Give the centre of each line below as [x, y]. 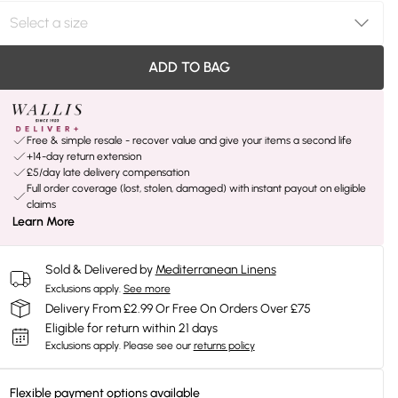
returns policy [224, 346]
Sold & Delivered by [99, 270]
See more [147, 289]
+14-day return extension [84, 156]
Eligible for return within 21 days [131, 328]
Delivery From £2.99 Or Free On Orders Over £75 [178, 308]
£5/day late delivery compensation [107, 172]
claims [41, 204]
